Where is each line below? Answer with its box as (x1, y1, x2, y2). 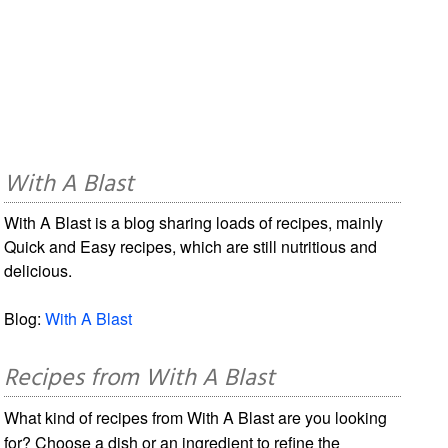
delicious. (4, 258, 73, 282)
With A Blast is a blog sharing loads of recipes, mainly (4, 210, 384, 234)
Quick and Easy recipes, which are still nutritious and (4, 234, 378, 258)
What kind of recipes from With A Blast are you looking (4, 405, 388, 429)
